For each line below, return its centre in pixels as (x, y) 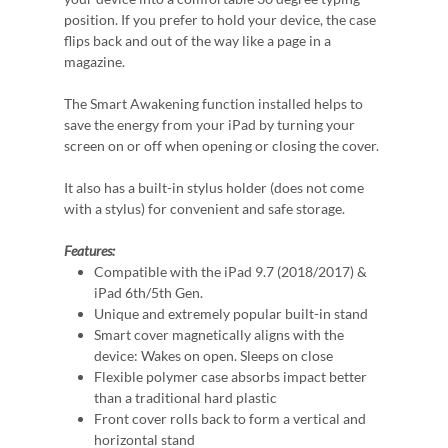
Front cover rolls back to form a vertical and (230, 418)
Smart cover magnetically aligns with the (219, 334)
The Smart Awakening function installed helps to (213, 103)
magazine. (94, 61)
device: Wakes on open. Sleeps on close (213, 355)
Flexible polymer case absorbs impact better (230, 376)
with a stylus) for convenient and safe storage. (204, 208)
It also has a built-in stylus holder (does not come (214, 187)
